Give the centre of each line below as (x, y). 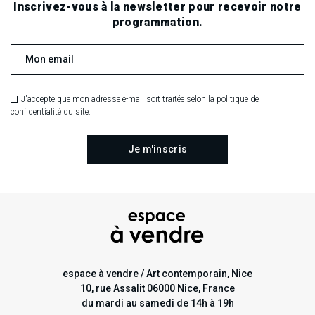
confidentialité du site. (51, 112)
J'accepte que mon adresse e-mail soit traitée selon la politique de (140, 99)
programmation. (157, 22)
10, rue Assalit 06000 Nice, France (157, 288)
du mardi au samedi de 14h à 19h (157, 303)
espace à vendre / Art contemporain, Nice (157, 274)
